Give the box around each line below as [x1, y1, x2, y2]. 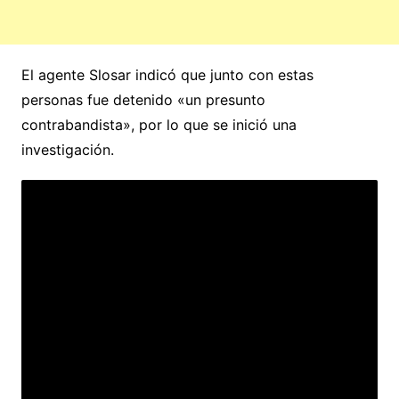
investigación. [20, 140, 114, 159]
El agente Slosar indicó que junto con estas [20, 65, 313, 84]
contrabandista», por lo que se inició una [20, 115, 297, 134]
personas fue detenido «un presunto [20, 90, 265, 109]
